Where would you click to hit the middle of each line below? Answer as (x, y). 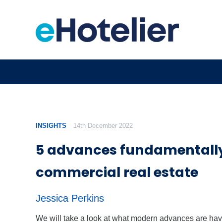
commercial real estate (117, 172)
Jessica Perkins (70, 198)
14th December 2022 (103, 126)
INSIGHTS (51, 126)
